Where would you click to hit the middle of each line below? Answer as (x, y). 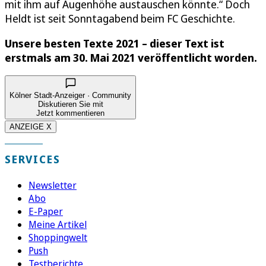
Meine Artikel (58, 225)
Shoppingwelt (58, 238)
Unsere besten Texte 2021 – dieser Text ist (115, 44)
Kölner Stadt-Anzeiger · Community (70, 96)
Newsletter (53, 186)
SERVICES (33, 159)
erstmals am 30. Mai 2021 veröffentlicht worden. (131, 58)
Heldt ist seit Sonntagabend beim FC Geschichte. (120, 19)
